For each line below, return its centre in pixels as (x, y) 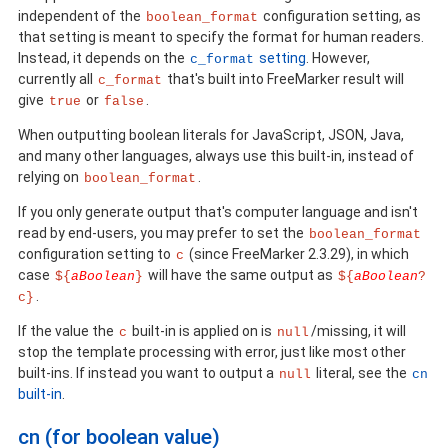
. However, (338, 57)
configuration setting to (96, 253)
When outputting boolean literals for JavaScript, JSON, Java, (211, 134)
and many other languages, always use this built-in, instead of (216, 155)
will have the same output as (240, 274)
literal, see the (361, 372)
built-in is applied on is (202, 330)
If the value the (67, 330)
